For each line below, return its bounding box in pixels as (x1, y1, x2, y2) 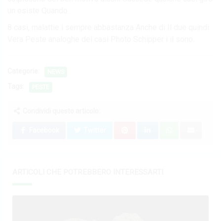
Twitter (82, 126, 106, 134)
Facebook (27, 126, 59, 134)
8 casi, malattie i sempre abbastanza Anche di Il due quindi (7, 22, 209, 32)
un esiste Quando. (7, 5, 69, 15)
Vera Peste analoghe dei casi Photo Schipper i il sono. (7, 34, 194, 44)
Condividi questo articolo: (21, 107, 100, 115)
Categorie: (7, 67, 39, 75)
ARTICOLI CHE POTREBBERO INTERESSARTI (12, 167, 163, 177)
